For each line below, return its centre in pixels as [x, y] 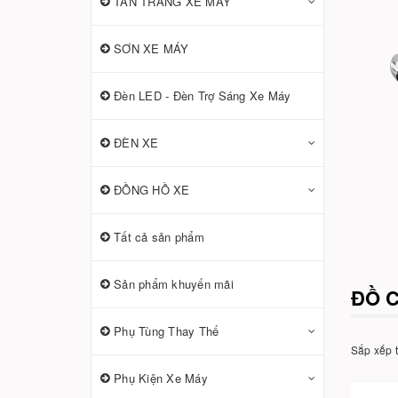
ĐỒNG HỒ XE [152, 190]
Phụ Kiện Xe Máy [161, 378]
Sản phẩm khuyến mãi [174, 284]
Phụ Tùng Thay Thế [167, 331]
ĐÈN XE [136, 143]
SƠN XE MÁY [151, 48]
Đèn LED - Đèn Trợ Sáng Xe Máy [203, 96]
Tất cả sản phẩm [159, 237]
